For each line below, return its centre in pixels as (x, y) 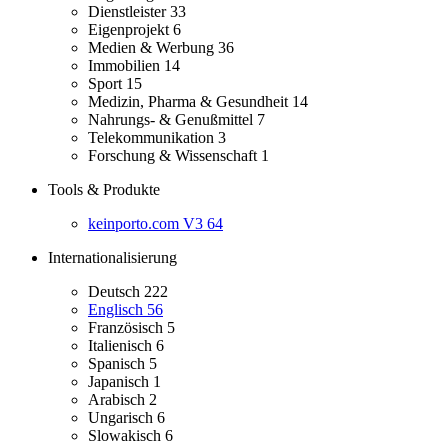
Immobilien (126, 66)
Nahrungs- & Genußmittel (172, 120)
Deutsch (116, 292)
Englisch (117, 310)
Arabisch (118, 400)
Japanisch (120, 382)
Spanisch (118, 364)
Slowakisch (126, 436)
